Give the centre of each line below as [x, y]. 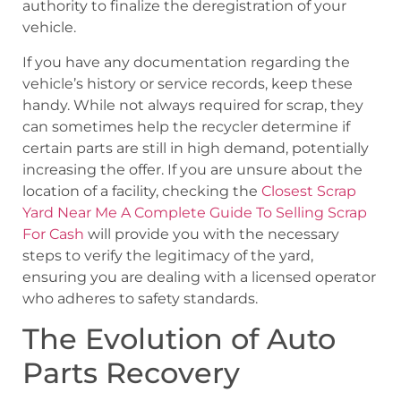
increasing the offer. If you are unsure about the [192, 169]
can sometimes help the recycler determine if [186, 126]
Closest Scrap [309, 191]
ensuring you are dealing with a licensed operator [199, 277]
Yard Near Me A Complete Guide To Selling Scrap [195, 212]
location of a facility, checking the [142, 191]
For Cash [53, 234]
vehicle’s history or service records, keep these [188, 83]
